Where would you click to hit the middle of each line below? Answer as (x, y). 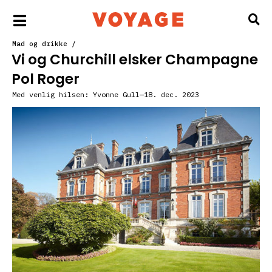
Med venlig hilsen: (50, 94)
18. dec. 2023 (172, 94)
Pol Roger (46, 79)
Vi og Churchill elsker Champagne (135, 59)
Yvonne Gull (114, 94)
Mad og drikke (40, 44)
